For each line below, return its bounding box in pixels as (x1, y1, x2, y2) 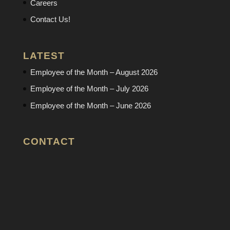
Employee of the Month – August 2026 (30, 67, 158, 76)
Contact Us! (30, 15, 70, 24)
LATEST (23, 50, 65, 61)
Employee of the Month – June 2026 (30, 101, 151, 110)
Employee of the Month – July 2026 (30, 84, 148, 93)
